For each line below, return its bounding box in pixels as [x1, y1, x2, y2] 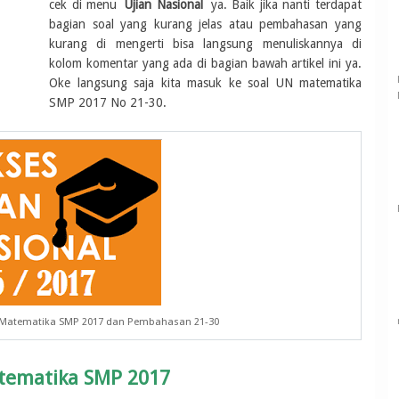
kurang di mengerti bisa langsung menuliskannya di [49, 37, 362, 51]
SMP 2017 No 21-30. [49, 95, 167, 110]
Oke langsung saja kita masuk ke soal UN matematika [49, 76, 362, 90]
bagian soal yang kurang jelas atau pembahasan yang [49, 17, 362, 31]
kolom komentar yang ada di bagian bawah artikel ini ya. [49, 56, 362, 70]
